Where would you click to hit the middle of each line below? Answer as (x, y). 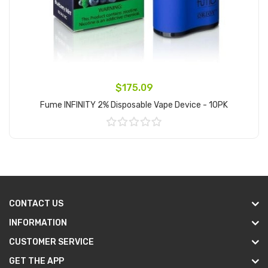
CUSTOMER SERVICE (51, 242)
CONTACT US (36, 204)
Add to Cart (134, 140)
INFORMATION (38, 223)
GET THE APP (36, 261)
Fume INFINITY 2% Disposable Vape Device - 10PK (134, 105)
